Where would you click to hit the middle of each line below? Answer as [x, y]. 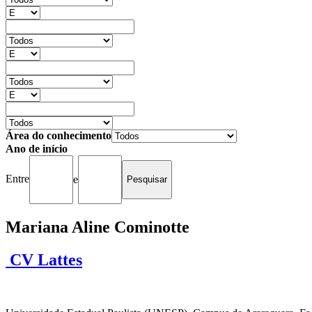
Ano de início [37, 148]
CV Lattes [44, 259]
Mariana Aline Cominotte [97, 227]
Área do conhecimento [58, 135]
